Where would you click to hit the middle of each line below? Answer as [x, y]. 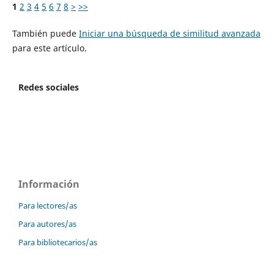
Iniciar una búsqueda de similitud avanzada [169, 34]
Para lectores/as [48, 206]
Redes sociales [49, 87]
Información [49, 184]
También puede [45, 34]
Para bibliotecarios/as [58, 243]
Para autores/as [47, 224]
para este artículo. [49, 48]
